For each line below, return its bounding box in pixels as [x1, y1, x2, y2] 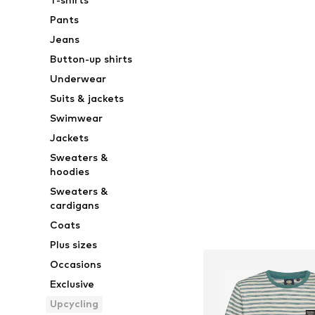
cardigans [50, 199, 100, 211]
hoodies [50, 165, 90, 177]
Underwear [50, 72, 107, 84]
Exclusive [50, 278, 95, 290]
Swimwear [50, 112, 103, 124]
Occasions [50, 258, 102, 270]
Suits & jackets [50, 92, 124, 104]
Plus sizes [50, 238, 98, 250]
